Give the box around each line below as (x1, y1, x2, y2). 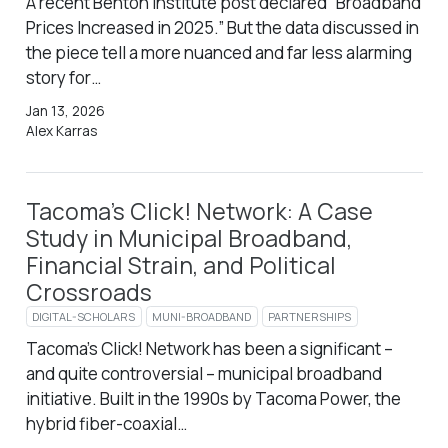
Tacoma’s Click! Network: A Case (25, 196, 373, 228)
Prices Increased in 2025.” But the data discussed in (25, 15, 419, 39)
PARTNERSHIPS (268, 308, 352, 324)
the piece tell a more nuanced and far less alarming (25, 40, 412, 64)
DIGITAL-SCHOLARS (32, 308, 136, 324)
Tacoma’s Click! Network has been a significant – (25, 337, 393, 361)
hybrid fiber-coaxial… (25, 412, 187, 436)
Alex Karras (25, 122, 97, 141)
